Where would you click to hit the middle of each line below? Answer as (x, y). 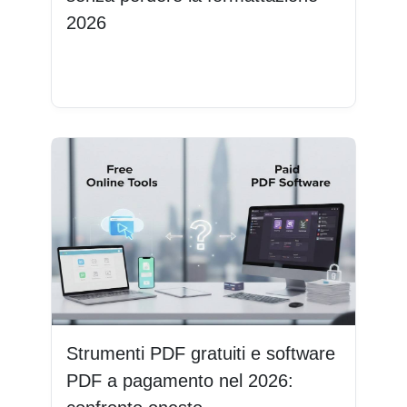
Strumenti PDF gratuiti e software (201, 353)
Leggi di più (119, 74)
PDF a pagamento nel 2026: (180, 380)
